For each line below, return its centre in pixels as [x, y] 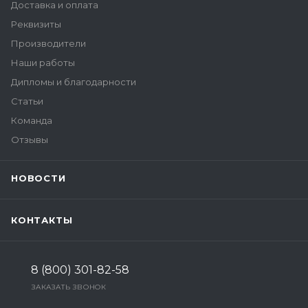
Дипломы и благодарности [74, 82]
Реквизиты [36, 24]
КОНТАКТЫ [42, 220]
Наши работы [43, 63]
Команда [32, 120]
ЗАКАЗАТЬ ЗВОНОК [69, 287]
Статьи [27, 101]
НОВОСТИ [38, 178]
